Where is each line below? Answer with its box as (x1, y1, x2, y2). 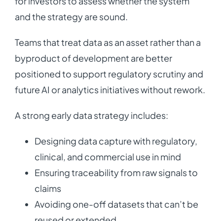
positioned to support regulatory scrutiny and (14, 68, 203, 80)
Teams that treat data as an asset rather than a (14, 37, 201, 48)
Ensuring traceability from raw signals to (34, 167, 198, 179)
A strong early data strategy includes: (14, 110, 168, 121)
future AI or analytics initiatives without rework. (14, 84, 205, 96)
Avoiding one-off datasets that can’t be (34, 198, 198, 210)
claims (34, 183, 61, 194)
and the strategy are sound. (14, 11, 128, 23)
